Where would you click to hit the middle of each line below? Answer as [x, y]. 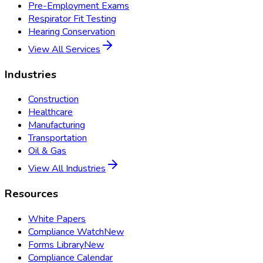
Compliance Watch [66, 232]
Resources [31, 194]
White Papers [57, 219]
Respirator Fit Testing [72, 19]
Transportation [58, 138]
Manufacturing [57, 125]
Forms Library [56, 245]
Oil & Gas [47, 151]
